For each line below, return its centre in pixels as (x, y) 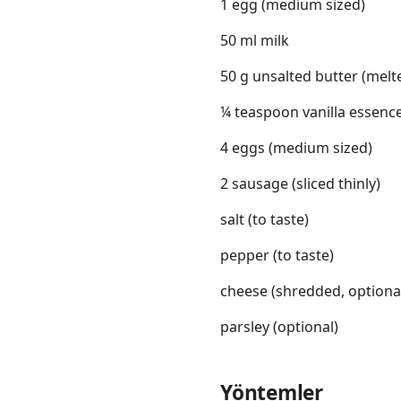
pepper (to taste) (277, 256)
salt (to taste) (264, 220)
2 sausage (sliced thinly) (300, 184)
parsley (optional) (279, 327)
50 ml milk (255, 41)
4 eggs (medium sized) (296, 148)
